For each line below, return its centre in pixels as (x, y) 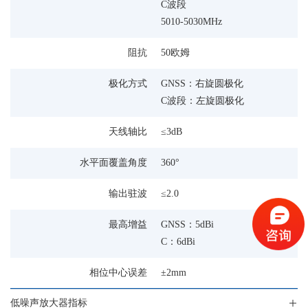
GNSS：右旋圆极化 (202, 84)
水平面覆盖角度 (113, 163)
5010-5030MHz (191, 22)
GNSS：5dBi (187, 225)
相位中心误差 (118, 273)
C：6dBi (178, 242)
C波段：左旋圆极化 (202, 101)
